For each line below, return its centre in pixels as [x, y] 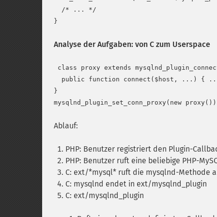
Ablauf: [66, 126]
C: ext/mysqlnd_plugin [105, 195]
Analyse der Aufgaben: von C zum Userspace [132, 44]
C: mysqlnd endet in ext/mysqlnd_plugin [136, 184]
